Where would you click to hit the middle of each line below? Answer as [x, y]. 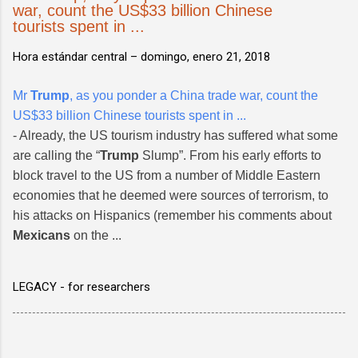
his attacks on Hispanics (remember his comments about [172, 215]
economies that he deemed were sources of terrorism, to [171, 195]
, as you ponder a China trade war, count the [194, 95]
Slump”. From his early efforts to [230, 155]
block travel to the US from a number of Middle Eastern [167, 175]
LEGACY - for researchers [82, 286]
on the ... [96, 235]
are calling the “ [56, 155]
